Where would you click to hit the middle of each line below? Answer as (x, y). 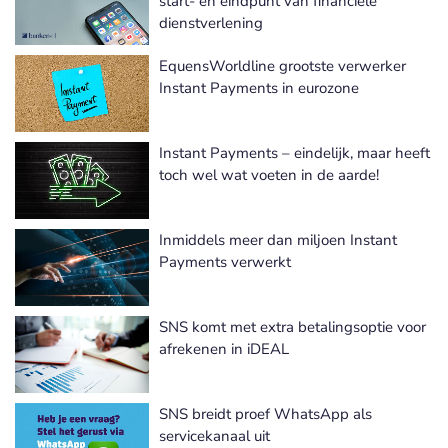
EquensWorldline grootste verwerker (282, 66)
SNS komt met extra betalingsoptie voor (292, 327)
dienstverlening (211, 23)
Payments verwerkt (225, 262)
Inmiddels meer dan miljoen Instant (278, 240)
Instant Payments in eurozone (259, 88)
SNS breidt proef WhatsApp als (265, 414)
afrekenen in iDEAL (224, 349)
